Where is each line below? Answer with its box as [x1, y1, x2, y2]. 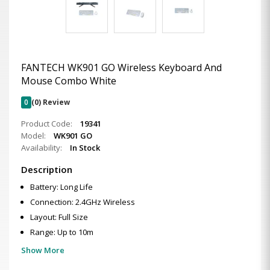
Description [21, 163, 72, 175]
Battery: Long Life [30, 181, 93, 192]
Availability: [21, 142, 64, 153]
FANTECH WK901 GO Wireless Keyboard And [21, 61, 222, 74]
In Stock [70, 142, 100, 153]
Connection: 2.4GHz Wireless [30, 196, 135, 207]
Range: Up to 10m [30, 227, 93, 237]
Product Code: [21, 118, 74, 129]
